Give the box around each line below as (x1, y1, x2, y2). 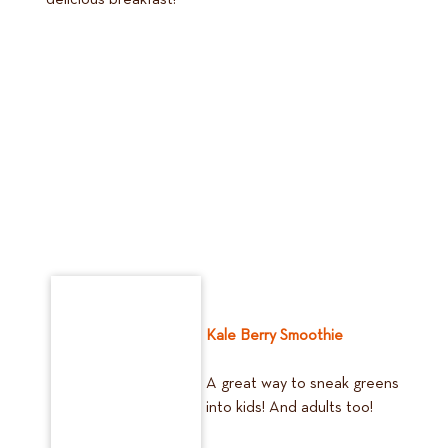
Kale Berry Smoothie (206, 328, 343, 344)
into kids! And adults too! (206, 400, 373, 416)
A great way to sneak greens (206, 376, 399, 392)
